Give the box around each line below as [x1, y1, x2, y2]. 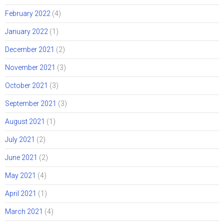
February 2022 [5, 9, 50, 18]
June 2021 [5, 153, 37, 162]
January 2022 [5, 27, 48, 36]
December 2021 [5, 45, 54, 54]
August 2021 [5, 117, 45, 126]
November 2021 [5, 63, 55, 72]
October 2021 [5, 81, 48, 90]
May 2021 [5, 171, 36, 180]
